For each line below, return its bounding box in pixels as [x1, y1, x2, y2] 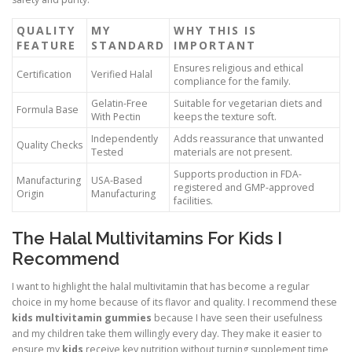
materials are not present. [174, 145, 292, 159]
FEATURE [16, 38, 76, 53]
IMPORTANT [174, 38, 256, 53]
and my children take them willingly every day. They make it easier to [12, 327, 322, 341]
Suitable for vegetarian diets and [174, 97, 322, 111]
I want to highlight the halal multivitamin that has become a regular [12, 280, 310, 294]
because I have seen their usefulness [152, 311, 322, 325]
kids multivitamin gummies [12, 311, 152, 325]
